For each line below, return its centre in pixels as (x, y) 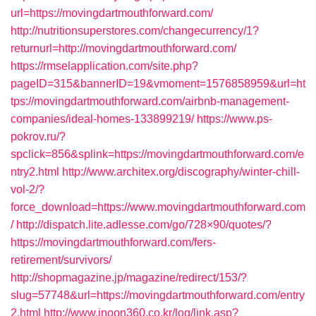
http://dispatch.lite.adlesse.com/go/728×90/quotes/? (144, 225)
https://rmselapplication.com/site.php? (104, 66)
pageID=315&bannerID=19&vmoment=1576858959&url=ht (158, 84)
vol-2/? (28, 189)
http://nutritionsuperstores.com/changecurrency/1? (135, 31)
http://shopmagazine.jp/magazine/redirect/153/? (129, 278)
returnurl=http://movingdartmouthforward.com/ (123, 48)
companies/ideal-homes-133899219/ (102, 119)
